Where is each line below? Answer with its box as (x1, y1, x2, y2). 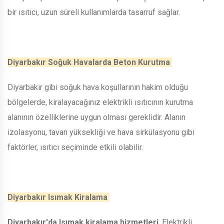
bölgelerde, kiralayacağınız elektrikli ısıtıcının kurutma (7, 97, 193, 107)
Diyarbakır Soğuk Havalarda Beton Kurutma (7, 57, 172, 67)
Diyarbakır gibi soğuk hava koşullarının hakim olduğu (7, 82, 188, 92)
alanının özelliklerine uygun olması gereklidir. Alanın (7, 112, 185, 122)
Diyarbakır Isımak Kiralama (7, 192, 109, 202)
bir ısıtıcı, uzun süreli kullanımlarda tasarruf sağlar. (7, 7, 182, 17)
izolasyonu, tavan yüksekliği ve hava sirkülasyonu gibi (7, 127, 194, 137)
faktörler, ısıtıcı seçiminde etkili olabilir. (7, 142, 145, 152)
